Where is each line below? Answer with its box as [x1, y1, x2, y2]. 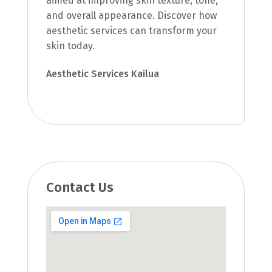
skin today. [46, 39, 95, 52]
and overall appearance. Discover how [46, 9, 217, 21]
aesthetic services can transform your [46, 24, 217, 36]
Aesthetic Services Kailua [46, 67, 159, 80]
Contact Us [46, 178, 114, 195]
